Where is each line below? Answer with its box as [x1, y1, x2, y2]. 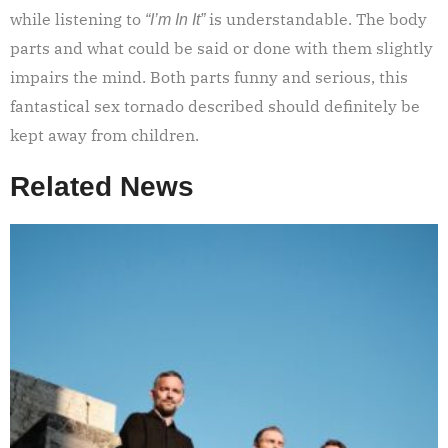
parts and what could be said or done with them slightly [10, 37, 433, 58]
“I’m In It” [145, 10, 205, 28]
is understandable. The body [205, 8, 427, 29]
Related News [10, 170, 194, 202]
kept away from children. [10, 124, 199, 145]
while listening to [10, 8, 145, 29]
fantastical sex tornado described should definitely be [10, 95, 420, 116]
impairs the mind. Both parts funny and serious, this [10, 66, 408, 87]
